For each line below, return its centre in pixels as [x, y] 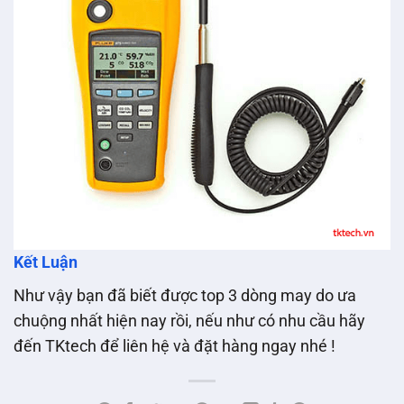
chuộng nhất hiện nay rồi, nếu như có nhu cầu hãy [189, 321]
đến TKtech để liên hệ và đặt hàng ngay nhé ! [174, 346]
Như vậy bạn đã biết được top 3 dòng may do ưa [185, 295]
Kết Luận [46, 263]
